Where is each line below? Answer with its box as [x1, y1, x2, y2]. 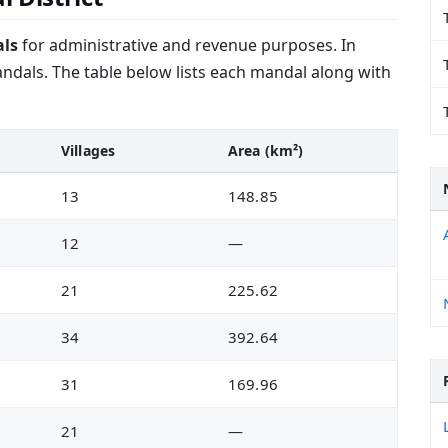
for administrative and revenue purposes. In [18, 34, 356, 56]
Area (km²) [228, 141, 304, 160]
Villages [61, 141, 116, 160]
